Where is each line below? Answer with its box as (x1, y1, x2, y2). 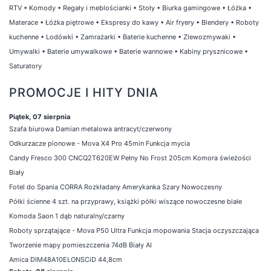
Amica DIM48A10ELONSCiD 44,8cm (9, 255, 122, 264)
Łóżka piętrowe (45, 18, 94, 27)
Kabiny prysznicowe (180, 47, 243, 56)
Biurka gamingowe (162, 3, 220, 12)
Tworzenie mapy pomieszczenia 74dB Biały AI (9, 240, 152, 249)
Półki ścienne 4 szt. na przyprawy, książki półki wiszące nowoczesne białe (9, 197, 242, 206)
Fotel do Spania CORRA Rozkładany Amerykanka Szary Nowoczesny (9, 182, 222, 191)
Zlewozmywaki (183, 32, 230, 41)
